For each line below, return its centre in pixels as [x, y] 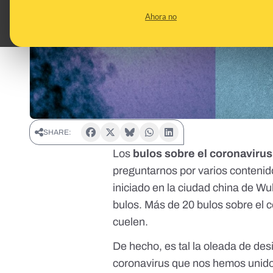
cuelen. [131, 222]
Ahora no [161, 16]
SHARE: [57, 133]
